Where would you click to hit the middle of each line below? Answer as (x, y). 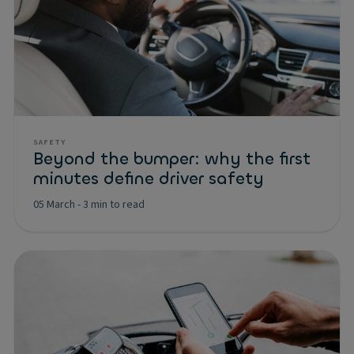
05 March (54, 205)
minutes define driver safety (149, 178)
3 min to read (114, 205)
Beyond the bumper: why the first (172, 158)
